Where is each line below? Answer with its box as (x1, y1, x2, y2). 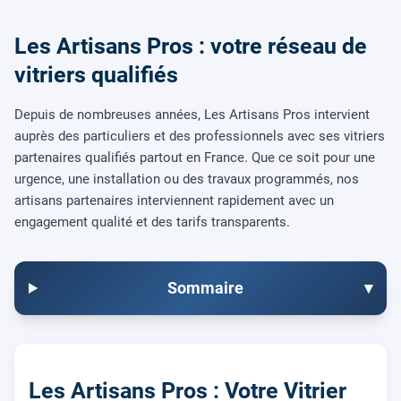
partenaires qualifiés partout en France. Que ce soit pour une (14, 149, 375, 166)
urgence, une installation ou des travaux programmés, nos (14, 171, 359, 187)
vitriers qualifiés (14, 62, 178, 88)
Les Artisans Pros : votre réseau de (14, 33, 367, 59)
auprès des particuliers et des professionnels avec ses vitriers (14, 128, 385, 144)
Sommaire (166, 278, 243, 297)
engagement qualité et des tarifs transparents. (14, 214, 290, 230)
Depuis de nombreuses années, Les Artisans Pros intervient (14, 107, 370, 123)
